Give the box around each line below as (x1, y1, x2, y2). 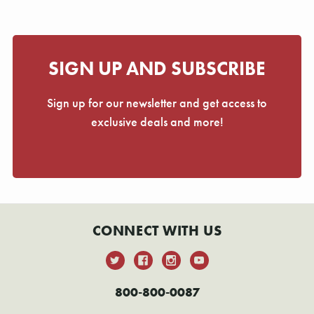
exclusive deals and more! (90, 114, 224, 130)
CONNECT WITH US (92, 222, 222, 240)
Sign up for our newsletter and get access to (47, 95, 267, 111)
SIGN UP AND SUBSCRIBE (48, 56, 266, 81)
